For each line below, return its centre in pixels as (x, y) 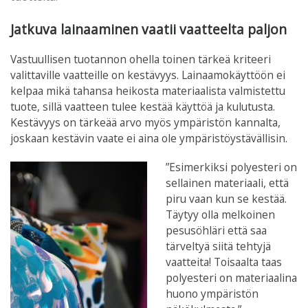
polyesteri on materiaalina (232, 278)
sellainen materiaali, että (228, 183)
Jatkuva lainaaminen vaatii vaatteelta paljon (148, 30)
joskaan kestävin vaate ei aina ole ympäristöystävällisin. (149, 138)
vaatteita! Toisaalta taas (224, 262)
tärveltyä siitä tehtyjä (219, 246)
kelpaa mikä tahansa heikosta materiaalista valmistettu (148, 90)
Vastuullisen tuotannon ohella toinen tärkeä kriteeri (141, 59)
